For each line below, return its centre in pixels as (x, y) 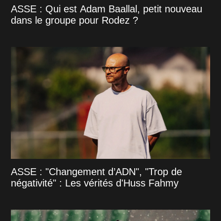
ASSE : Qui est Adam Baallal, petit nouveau (107, 9)
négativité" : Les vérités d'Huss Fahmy (95, 183)
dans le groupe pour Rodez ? (75, 20)
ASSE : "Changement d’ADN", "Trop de (97, 172)
